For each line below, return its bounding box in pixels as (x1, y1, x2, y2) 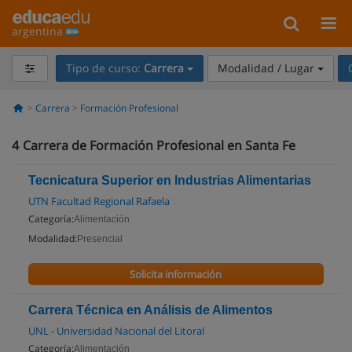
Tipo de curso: (65, 60, 144, 75)
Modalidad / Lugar (217, 60, 317, 75)
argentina (12, 24, 66, 38)
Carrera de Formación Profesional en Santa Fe (23, 137, 295, 154)
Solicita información (130, 267, 222, 281)
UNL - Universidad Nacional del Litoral (28, 324, 204, 338)
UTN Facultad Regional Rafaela (28, 194, 170, 208)
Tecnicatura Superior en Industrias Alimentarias (28, 174, 311, 187)
